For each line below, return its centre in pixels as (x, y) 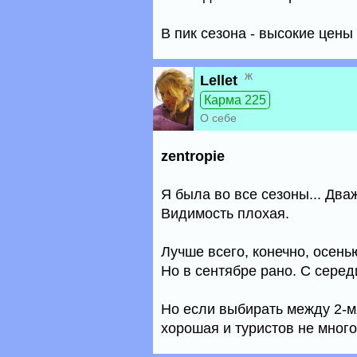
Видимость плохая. (225, 214)
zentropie (193, 156)
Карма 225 (235, 100)
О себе (218, 118)
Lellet (219, 80)
